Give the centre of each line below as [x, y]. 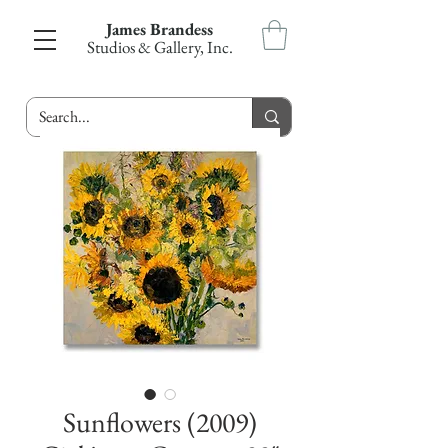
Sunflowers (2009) [160, 421]
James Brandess [159, 29]
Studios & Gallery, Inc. [159, 47]
